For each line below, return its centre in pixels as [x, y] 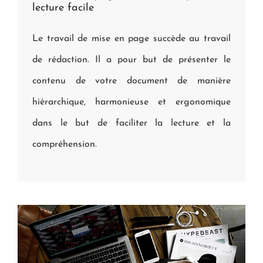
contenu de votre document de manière [131, 81]
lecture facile [63, 8]
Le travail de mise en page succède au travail [131, 38]
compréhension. [65, 144]
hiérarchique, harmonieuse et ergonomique [131, 102]
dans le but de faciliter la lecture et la [131, 123]
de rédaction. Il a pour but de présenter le [131, 60]
